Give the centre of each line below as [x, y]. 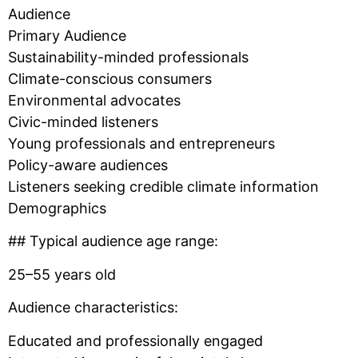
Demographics [57, 209]
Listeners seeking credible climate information [163, 187]
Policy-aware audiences [88, 165]
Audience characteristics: [93, 308]
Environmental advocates [94, 101]
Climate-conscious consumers [110, 79]
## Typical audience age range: [113, 241]
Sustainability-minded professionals [128, 58]
